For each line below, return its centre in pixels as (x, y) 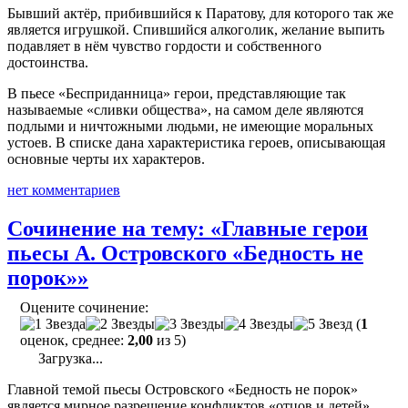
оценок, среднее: (74, 340)
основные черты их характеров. (106, 159)
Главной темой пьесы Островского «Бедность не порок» (183, 389)
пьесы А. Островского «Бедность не (185, 253)
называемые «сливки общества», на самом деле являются (185, 110)
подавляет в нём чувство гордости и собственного (164, 46)
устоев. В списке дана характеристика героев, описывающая (196, 143)
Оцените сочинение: (84, 307)
